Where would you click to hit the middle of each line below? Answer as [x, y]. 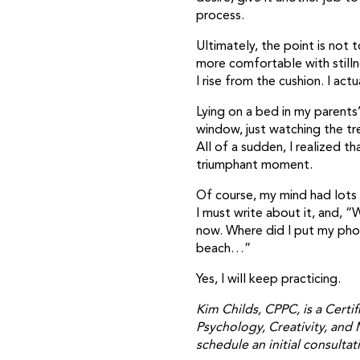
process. [220, 16]
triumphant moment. [254, 165]
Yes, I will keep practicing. [268, 279]
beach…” [223, 249]
